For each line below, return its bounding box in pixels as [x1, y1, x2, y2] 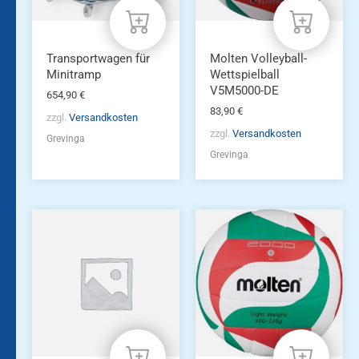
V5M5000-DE [209, 83, 279, 98]
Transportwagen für [46, 50, 150, 66]
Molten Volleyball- [209, 50, 307, 66]
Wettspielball [209, 67, 280, 82]
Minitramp [46, 67, 101, 82]
